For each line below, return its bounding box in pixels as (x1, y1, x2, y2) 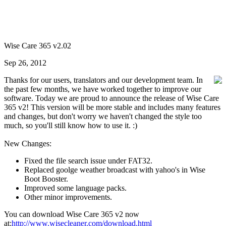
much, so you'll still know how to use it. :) (4, 121, 137, 130)
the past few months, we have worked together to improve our (4, 85, 201, 93)
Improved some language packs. (24, 184, 127, 192)
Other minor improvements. (24, 193, 112, 201)
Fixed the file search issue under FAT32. (24, 156, 152, 165)
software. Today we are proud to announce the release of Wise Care (4, 94, 219, 102)
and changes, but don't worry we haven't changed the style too (4, 112, 202, 121)
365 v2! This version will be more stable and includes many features (4, 103, 220, 111)
